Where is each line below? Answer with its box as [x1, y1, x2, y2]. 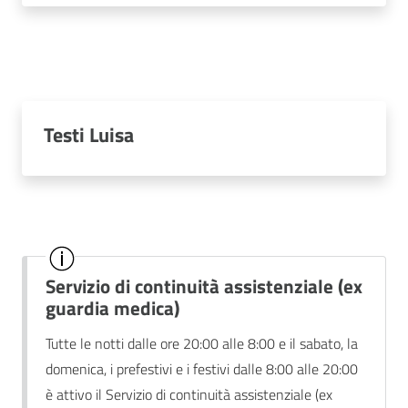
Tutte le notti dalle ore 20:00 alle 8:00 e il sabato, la [46, 331, 359, 354]
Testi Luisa [44, 119, 134, 151]
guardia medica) [46, 293, 180, 323]
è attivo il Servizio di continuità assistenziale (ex [46, 382, 333, 405]
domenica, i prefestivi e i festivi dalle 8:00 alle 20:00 [46, 357, 359, 380]
